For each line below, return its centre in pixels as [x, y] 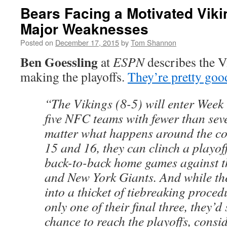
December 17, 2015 [87, 42]
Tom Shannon [154, 42]
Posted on [37, 42]
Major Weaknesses [84, 29]
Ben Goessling [59, 62]
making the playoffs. [74, 77]
